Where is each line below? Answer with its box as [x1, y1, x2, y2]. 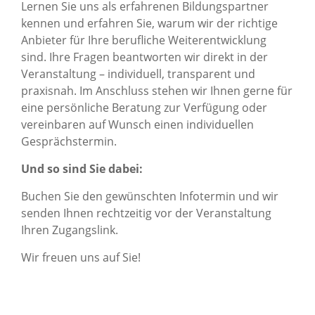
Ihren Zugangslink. [21, 222, 118, 238]
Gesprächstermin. [21, 134, 117, 149]
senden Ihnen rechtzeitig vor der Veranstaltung [21, 205, 271, 221]
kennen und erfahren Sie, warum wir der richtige [21, 15, 278, 31]
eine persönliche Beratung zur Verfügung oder [21, 100, 267, 115]
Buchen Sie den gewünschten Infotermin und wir [21, 188, 278, 204]
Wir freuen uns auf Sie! [21, 250, 141, 265]
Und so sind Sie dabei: [21, 161, 143, 176]
